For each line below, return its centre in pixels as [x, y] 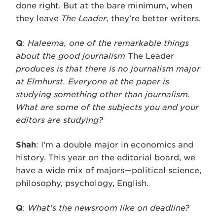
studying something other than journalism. [103, 94]
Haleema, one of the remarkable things [108, 43]
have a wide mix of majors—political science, [109, 170]
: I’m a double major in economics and [115, 145]
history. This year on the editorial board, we [106, 158]
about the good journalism [72, 56]
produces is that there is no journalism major [108, 69]
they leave [38, 18]
